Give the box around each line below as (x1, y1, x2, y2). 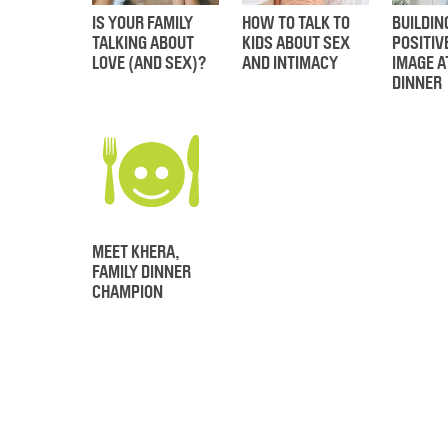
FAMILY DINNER (92, 261, 191, 283)
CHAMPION (92, 281, 163, 303)
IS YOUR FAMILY (92, 12, 193, 34)
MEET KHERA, (92, 241, 180, 263)
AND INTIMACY (242, 52, 338, 74)
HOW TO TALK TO (242, 12, 350, 34)
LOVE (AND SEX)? (92, 52, 206, 74)
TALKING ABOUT (92, 32, 194, 54)
